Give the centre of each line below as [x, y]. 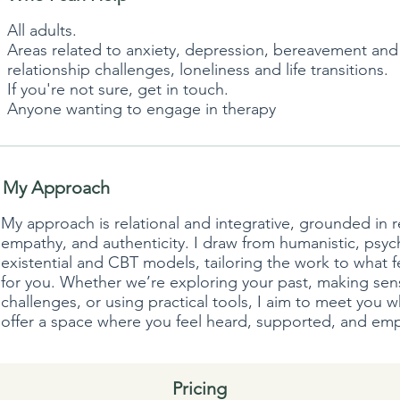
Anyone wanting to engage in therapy [142, 108]
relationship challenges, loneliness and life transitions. [198, 69]
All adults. [42, 30]
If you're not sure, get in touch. [118, 89]
